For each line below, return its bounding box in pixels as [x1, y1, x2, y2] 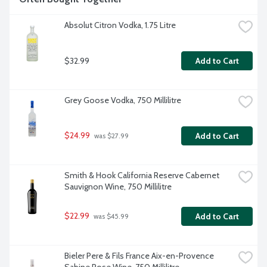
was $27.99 [92, 132, 129, 141]
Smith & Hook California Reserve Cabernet [64, 170, 219, 181]
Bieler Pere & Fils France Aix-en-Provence [64, 250, 214, 262]
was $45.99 [92, 212, 129, 221]
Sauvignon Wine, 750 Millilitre [64, 181, 172, 193]
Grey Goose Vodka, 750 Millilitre [64, 95, 181, 106]
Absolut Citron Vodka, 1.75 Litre [64, 20, 176, 31]
